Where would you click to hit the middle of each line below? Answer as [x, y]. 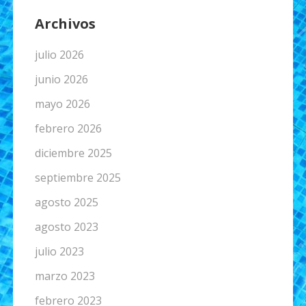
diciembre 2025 [73, 153]
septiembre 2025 [78, 178]
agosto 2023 [66, 227]
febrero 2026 [68, 129]
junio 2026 [61, 80]
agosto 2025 [66, 203]
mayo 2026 [62, 104]
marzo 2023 [65, 276]
